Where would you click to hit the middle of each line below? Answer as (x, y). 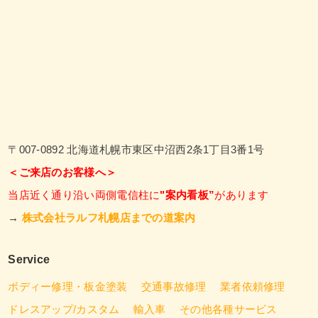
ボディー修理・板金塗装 (68, 286)
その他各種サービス (229, 309)
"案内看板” (187, 194)
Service (29, 259)
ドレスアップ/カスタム (64, 309)
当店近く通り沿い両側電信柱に (84, 194)
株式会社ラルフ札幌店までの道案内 (109, 217)
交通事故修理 (174, 286)
